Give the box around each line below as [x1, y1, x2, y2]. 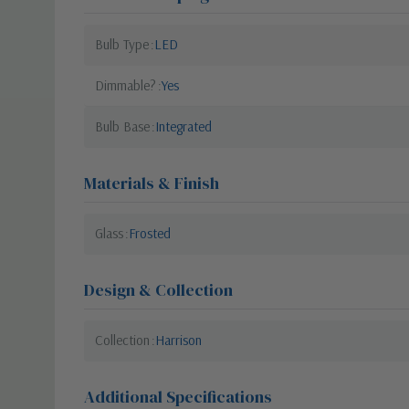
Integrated [155, 117, 212, 135]
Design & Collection [84, 278, 233, 301]
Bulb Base [95, 117, 150, 135]
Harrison [155, 330, 202, 349]
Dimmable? [95, 76, 156, 94]
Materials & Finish [84, 171, 219, 194]
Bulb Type [95, 35, 149, 53]
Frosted [129, 224, 171, 242]
